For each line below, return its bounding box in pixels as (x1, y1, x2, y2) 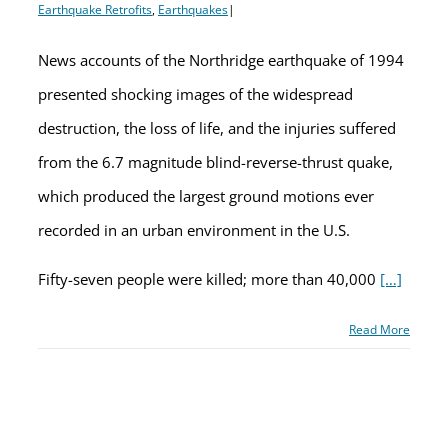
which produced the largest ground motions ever (38, 186, 374, 206)
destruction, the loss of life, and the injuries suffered (38, 118, 396, 138)
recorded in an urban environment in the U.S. (38, 220, 350, 240)
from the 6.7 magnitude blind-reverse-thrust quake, (38, 152, 393, 172)
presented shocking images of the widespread (38, 84, 353, 104)
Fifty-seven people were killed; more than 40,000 (38, 269, 380, 289)
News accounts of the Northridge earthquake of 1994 (38, 50, 404, 70)
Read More (349, 321, 410, 338)
